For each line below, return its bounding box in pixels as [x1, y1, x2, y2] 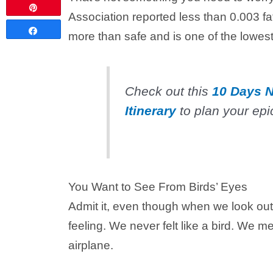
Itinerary [124, 104, 176, 118]
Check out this [124, 84, 212, 99]
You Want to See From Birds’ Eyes [68, 180, 247, 194]
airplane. [68, 239, 113, 252]
